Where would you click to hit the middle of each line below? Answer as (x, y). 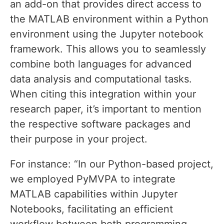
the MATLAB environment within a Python (109, 19)
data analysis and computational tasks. (101, 79)
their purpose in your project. (79, 139)
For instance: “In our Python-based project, (112, 164)
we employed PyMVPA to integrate (93, 179)
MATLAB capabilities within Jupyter (94, 194)
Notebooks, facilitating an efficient (91, 209)
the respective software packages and (100, 124)
